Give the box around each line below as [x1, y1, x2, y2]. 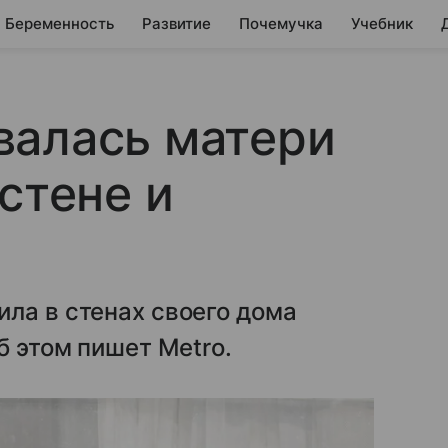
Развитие [142, 14, 211, 33]
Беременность [5, 14, 114, 33]
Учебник [351, 14, 413, 33]
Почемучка [239, 14, 323, 33]
